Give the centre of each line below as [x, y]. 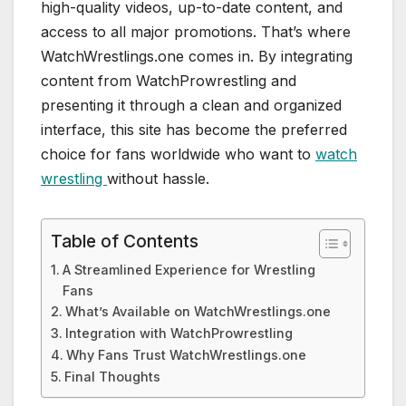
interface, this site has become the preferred [194, 130]
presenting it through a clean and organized [191, 106]
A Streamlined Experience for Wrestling [188, 270]
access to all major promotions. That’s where [196, 32]
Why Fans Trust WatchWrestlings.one [186, 355]
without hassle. [158, 179]
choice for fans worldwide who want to [178, 155]
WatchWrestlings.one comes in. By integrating [197, 57]
